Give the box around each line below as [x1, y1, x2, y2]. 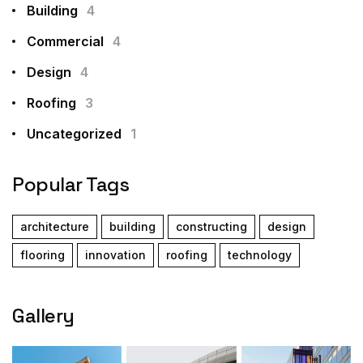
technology [228, 248, 292, 263]
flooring [20, 248, 65, 263]
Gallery [12, 303, 75, 329]
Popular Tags [12, 172, 130, 198]
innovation [85, 248, 146, 263]
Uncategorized [27, 126, 122, 143]
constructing [176, 220, 247, 234]
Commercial [27, 33, 104, 50]
